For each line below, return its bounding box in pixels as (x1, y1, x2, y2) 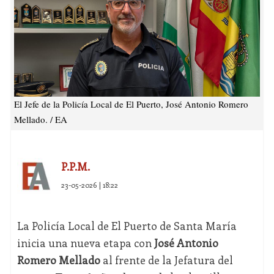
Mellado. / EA (13, 113, 67, 126)
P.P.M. (61, 159, 90, 174)
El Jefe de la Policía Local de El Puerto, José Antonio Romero (13, 98, 248, 111)
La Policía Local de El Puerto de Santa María (17, 218, 237, 234)
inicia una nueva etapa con (17, 235, 154, 251)
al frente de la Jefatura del (100, 253, 233, 268)
